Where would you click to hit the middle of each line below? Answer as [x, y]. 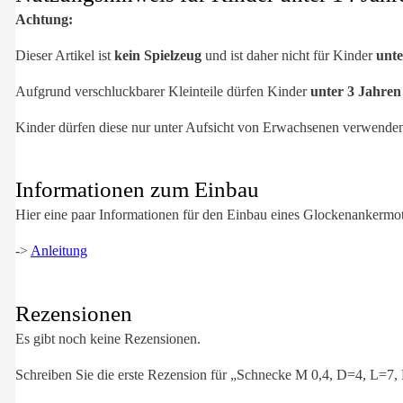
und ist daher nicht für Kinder [289, 55]
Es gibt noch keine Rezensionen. [108, 338]
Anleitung [59, 251]
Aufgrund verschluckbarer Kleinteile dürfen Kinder [163, 91]
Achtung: [44, 19]
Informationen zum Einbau [137, 190]
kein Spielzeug [158, 55]
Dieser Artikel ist [65, 55]
